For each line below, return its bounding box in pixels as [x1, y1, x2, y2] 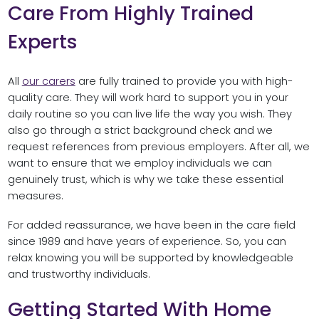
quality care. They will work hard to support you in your [7, 90, 288, 105]
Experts [7, 27, 78, 56]
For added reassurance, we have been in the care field [7, 217, 296, 232]
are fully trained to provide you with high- [75, 73, 293, 88]
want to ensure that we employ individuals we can [7, 155, 272, 170]
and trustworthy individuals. [7, 266, 150, 281]
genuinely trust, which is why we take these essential [7, 172, 283, 187]
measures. [7, 188, 63, 203]
